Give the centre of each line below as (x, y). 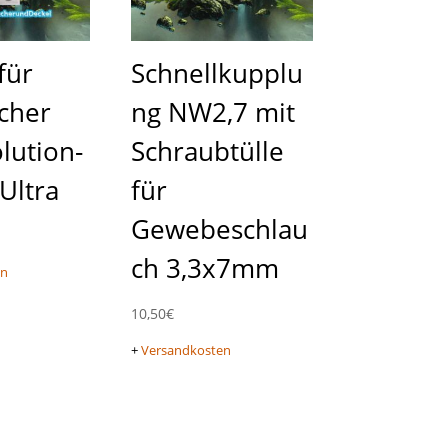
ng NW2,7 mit (212, 111)
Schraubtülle (207, 150)
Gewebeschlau (219, 228)
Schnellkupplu (216, 72)
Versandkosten (185, 351)
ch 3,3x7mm (204, 267)
